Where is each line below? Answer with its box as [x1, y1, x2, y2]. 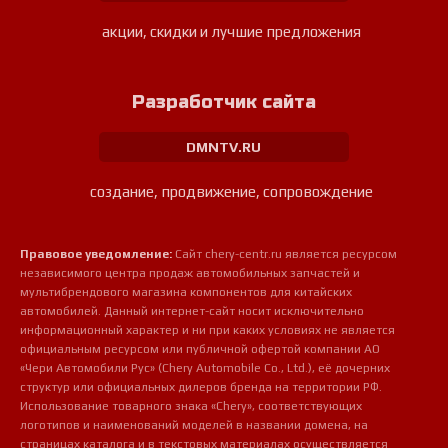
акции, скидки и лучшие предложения [101, 23, 361, 41]
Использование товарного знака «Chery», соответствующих [20, 399, 363, 414]
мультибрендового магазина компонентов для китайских [20, 285, 353, 300]
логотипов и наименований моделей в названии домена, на [20, 418, 369, 433]
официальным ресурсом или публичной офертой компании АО [20, 342, 381, 357]
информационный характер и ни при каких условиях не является [20, 323, 396, 338]
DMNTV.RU [186, 139, 262, 156]
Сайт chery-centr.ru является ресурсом [172, 247, 398, 262]
